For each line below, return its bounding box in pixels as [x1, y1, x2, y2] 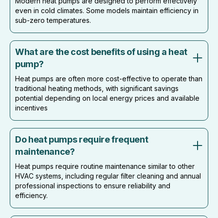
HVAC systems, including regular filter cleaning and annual [15, 171, 201, 180]
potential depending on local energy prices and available [15, 93, 200, 102]
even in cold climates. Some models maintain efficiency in [15, 6, 199, 15]
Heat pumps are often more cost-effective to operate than [15, 74, 202, 83]
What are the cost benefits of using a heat [15, 46, 187, 57]
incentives [15, 103, 48, 112]
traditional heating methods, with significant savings [15, 84, 179, 92]
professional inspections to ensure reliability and [15, 181, 170, 190]
